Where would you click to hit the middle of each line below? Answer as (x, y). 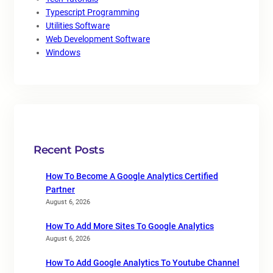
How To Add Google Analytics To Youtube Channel (143, 263)
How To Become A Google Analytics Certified (132, 176)
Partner (60, 190)
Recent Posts (69, 150)
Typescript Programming (93, 12)
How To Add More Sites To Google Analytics (130, 226)
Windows (63, 52)
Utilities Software (78, 26)
